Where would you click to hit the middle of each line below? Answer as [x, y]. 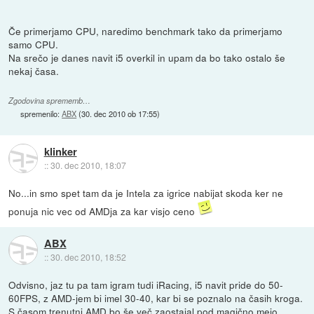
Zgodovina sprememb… [50, 100]
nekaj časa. [34, 71]
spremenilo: [41, 113]
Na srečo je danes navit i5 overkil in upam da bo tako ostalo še [147, 58]
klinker [60, 151]
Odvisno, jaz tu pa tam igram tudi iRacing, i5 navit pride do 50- [146, 285]
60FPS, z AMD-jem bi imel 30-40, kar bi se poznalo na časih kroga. [156, 298]
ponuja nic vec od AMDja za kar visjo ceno [103, 211]
